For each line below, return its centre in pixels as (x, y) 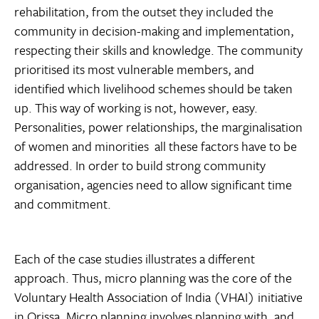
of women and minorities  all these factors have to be (156, 146)
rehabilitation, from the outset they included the (144, 12)
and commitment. (63, 204)
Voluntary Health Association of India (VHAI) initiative (158, 297)
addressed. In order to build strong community (140, 166)
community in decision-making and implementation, (154, 31)
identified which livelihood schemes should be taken (153, 89)
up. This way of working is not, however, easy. (136, 108)
